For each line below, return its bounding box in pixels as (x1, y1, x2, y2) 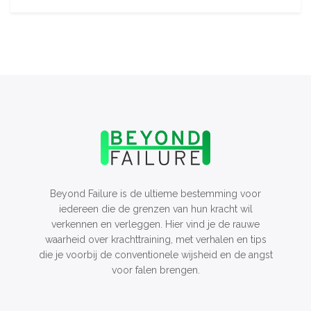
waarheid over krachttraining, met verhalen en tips (44, 234, 267, 246)
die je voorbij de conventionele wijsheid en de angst (38, 249, 273, 261)
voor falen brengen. (111, 264, 200, 276)
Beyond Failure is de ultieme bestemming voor (50, 188, 261, 200)
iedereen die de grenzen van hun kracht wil (58, 203, 253, 215)
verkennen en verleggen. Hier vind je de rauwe (51, 219, 260, 230)
